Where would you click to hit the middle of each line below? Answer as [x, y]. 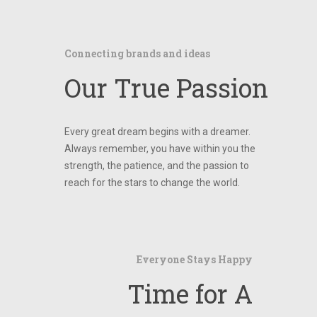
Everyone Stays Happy [195, 259]
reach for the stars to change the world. [152, 182]
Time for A [190, 293]
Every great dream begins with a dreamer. [157, 131]
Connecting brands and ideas [137, 53]
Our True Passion [166, 87]
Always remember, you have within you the [160, 148]
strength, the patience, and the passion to [156, 165]
